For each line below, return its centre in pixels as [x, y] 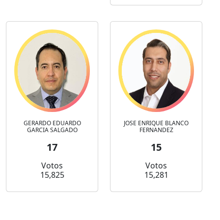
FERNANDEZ [156, 130]
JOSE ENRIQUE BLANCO [156, 123]
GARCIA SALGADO [52, 130]
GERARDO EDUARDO [52, 123]
